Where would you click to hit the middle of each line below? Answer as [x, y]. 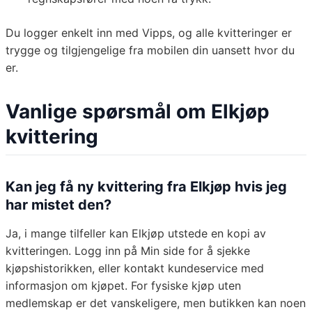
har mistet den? [58, 205]
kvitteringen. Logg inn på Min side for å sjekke [128, 251]
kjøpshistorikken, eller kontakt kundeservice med [135, 268]
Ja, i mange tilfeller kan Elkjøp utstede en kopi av [136, 234]
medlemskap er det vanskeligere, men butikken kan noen [156, 303]
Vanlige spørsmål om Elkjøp [138, 112]
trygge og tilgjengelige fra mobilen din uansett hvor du [150, 50]
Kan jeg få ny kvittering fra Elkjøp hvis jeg [146, 187]
